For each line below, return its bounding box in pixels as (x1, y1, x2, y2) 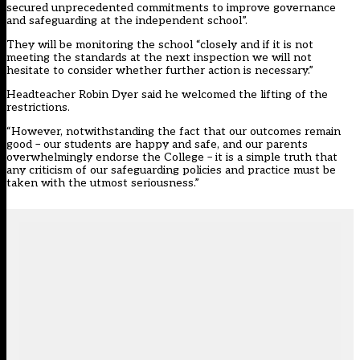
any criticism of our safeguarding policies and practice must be (6, 163, 336, 178)
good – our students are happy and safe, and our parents (6, 137, 308, 152)
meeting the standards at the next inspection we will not (6, 51, 312, 65)
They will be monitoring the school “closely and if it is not (6, 38, 313, 52)
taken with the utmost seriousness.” (6, 176, 199, 190)
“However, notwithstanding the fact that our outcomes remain (6, 125, 341, 139)
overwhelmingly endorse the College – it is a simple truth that (6, 150, 337, 165)
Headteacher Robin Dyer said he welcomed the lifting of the (6, 88, 328, 102)
